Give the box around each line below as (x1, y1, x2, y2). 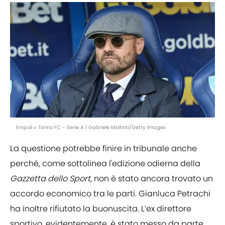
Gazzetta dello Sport (10, 173, 90, 185)
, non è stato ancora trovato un (90, 173, 213, 185)
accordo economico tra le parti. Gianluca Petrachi (10, 188, 210, 200)
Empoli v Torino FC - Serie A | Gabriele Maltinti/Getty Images (16, 124, 166, 132)
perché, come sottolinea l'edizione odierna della (10, 158, 200, 170)
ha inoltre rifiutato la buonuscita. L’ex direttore (10, 203, 191, 215)
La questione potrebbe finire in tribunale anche (10, 143, 197, 155)
